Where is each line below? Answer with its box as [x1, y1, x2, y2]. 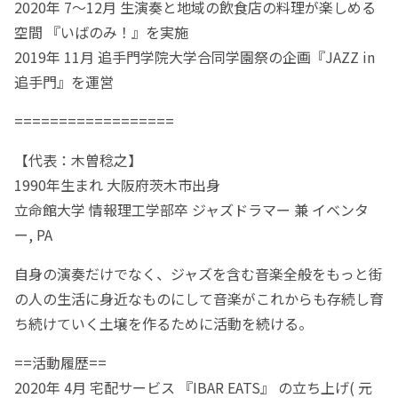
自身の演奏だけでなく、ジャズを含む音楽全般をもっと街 [14, 263, 383, 285]
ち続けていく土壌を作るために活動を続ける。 [14, 313, 313, 335]
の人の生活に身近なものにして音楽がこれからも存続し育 [14, 288, 384, 310]
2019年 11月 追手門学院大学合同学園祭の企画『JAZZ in [14, 46, 375, 68]
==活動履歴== [14, 352, 107, 374]
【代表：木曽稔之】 [14, 149, 142, 171]
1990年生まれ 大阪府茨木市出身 [14, 174, 220, 196]
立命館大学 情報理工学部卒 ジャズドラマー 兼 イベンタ [14, 199, 369, 221]
